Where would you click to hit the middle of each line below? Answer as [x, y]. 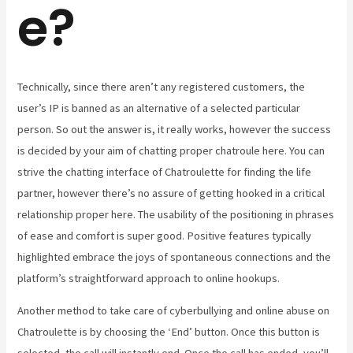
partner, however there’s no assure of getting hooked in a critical [171, 193]
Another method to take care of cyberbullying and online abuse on [174, 311]
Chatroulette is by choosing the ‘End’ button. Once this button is [169, 332]
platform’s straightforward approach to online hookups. [149, 278]
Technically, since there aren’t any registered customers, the [162, 86]
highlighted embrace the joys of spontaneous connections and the [175, 256]
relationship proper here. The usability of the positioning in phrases [176, 214]
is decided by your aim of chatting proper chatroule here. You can [171, 150]
